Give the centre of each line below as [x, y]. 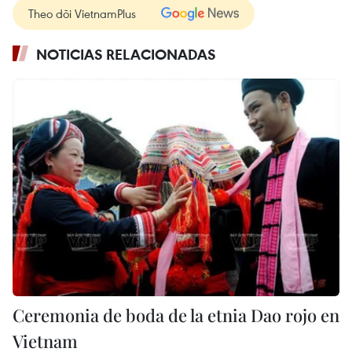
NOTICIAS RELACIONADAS [126, 54]
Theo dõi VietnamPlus [82, 13]
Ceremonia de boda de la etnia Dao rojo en [176, 315]
